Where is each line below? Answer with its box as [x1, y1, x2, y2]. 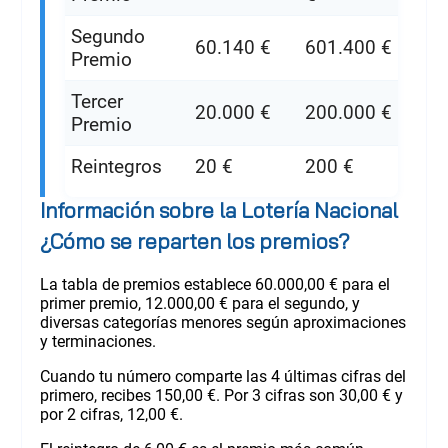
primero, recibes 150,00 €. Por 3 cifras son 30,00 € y [39, 385, 403, 405]
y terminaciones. [39, 331, 156, 351]
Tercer [70, 89, 123, 113]
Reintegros [70, 154, 162, 178]
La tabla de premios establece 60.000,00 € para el [39, 274, 390, 294]
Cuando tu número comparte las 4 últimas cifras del [39, 366, 406, 386]
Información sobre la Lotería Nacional [39, 196, 398, 223]
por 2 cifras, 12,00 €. [39, 404, 183, 424]
